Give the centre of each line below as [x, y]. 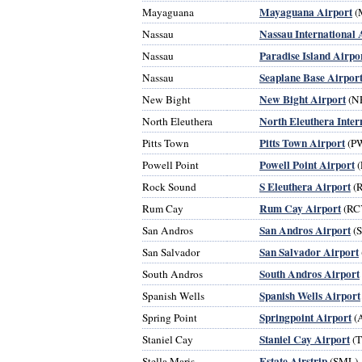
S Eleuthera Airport [305, 186]
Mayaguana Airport [306, 12]
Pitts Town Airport [302, 143]
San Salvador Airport [309, 252]
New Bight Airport [303, 99]
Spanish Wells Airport [310, 295]
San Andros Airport [305, 230]
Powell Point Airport [307, 164]
